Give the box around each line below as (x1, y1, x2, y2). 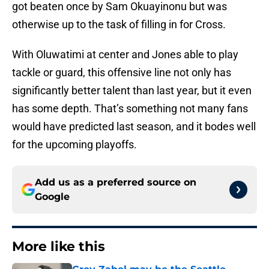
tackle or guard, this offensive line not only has (12, 66, 231, 79)
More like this (12, 238, 105, 255)
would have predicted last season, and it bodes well (12, 120, 256, 133)
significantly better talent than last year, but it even (12, 84, 252, 97)
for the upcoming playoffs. (12, 138, 137, 151)
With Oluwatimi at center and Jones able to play (12, 48, 238, 61)
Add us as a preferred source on (35, 177, 196, 189)
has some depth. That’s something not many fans (12, 102, 248, 115)
